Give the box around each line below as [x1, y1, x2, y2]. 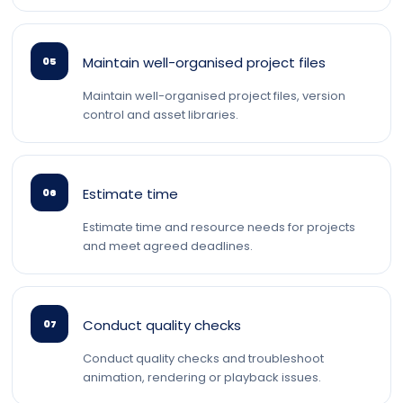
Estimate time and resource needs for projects [83, 219, 355, 236]
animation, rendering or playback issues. [83, 369, 321, 386]
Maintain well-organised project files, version [83, 87, 345, 104]
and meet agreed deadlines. [83, 237, 253, 255]
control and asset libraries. [83, 106, 238, 123]
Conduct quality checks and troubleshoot [83, 350, 324, 367]
